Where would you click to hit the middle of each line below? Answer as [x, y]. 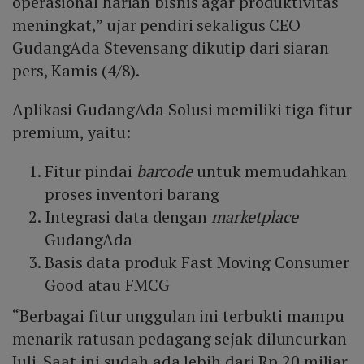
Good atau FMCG [107, 285]
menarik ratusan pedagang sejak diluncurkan [180, 339]
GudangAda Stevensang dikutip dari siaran [171, 48]
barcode [165, 171]
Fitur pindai [91, 171]
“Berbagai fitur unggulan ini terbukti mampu [178, 316]
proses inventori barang [132, 194]
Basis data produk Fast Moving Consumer [197, 262]
